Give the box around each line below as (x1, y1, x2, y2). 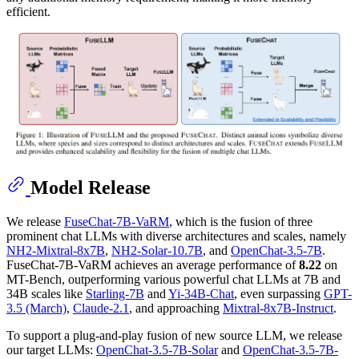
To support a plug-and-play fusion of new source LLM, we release (6, 329, 342, 343)
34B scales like (6, 287, 86, 301)
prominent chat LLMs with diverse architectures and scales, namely (6, 229, 346, 244)
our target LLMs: (6, 343, 96, 357)
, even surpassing (234, 287, 324, 301)
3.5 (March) (6, 301, 67, 316)
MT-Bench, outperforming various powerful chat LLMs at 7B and (6, 272, 341, 287)
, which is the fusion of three (169, 215, 313, 229)
